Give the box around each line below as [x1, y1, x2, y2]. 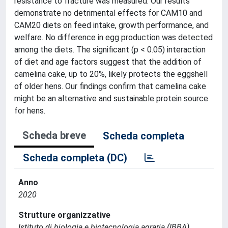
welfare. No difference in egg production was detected [14, 33, 213, 42]
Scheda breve [22, 129, 86, 141]
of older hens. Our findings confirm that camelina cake [14, 81, 206, 91]
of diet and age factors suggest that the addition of [14, 57, 202, 67]
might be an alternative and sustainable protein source [14, 94, 208, 103]
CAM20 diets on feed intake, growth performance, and [14, 20, 209, 30]
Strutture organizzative [18, 210, 110, 220]
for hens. [14, 106, 45, 116]
